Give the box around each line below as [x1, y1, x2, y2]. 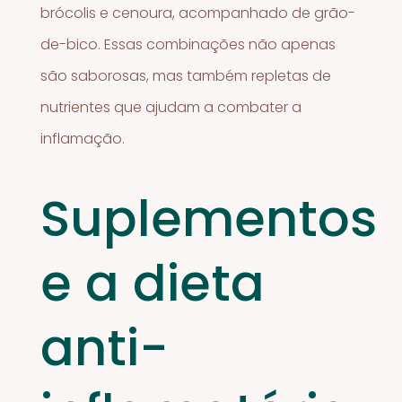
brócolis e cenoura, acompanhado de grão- [40, 2, 356, 23]
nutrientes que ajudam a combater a [40, 96, 302, 118]
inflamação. [40, 127, 126, 149]
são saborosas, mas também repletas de [40, 65, 332, 86]
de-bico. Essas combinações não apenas [40, 33, 336, 55]
